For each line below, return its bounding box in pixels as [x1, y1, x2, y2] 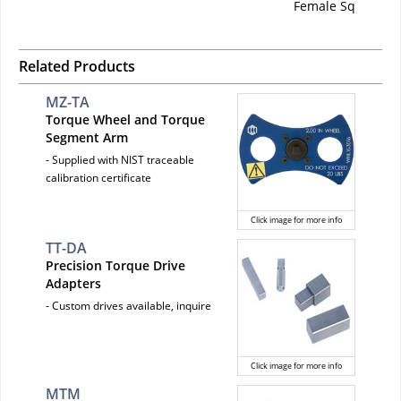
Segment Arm [46, 129, 128, 147]
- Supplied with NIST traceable [46, 152, 194, 168]
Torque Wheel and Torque [46, 111, 205, 129]
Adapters [46, 275, 101, 293]
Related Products [19, 56, 135, 77]
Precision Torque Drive [46, 257, 185, 275]
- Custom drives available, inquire [46, 298, 211, 314]
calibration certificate [46, 170, 151, 186]
